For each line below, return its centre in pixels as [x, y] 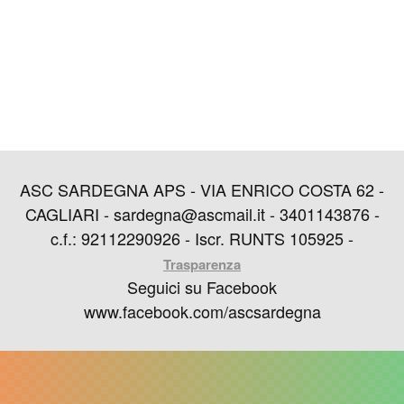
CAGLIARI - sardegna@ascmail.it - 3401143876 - [202, 213]
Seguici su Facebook [202, 286]
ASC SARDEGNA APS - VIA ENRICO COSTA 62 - [202, 189]
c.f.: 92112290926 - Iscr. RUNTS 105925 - [202, 238]
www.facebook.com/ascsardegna [202, 311]
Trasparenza [202, 264]
